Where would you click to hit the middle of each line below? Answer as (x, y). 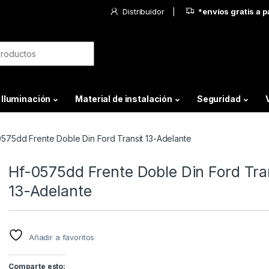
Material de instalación (124, 99)
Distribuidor (144, 11)
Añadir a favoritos (62, 237)
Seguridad (219, 99)
